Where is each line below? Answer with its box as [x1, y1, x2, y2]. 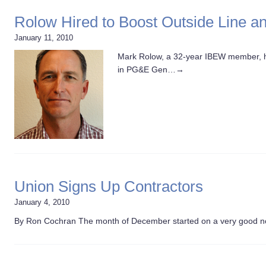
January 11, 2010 [14, 33, 73, 42]
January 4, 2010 [14, 198, 69, 207]
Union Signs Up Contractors [14, 178, 203, 195]
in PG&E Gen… [118, 65, 176, 74]
